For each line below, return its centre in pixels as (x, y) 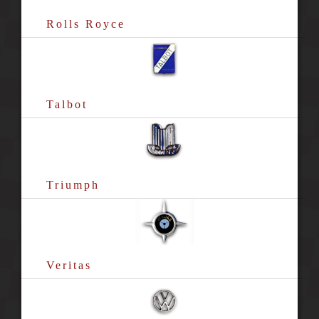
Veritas (69, 265)
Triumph (73, 185)
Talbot (67, 104)
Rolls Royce (85, 24)
